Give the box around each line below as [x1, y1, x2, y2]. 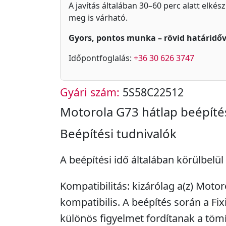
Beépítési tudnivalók [60, 125, 177, 142]
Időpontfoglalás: [69, 52, 134, 64]
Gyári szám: [60, 85, 120, 99]
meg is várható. [69, 12, 128, 23]
